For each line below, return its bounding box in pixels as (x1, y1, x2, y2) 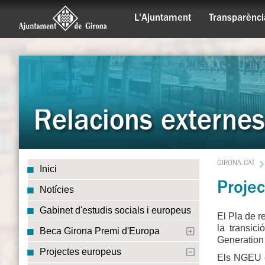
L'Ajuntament (134, 14, 191, 24)
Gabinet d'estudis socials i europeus (40, 205, 191, 215)
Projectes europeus (40, 247, 121, 257)
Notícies (40, 185, 74, 195)
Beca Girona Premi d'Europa (40, 226, 160, 236)
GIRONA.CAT (217, 160, 255, 167)
